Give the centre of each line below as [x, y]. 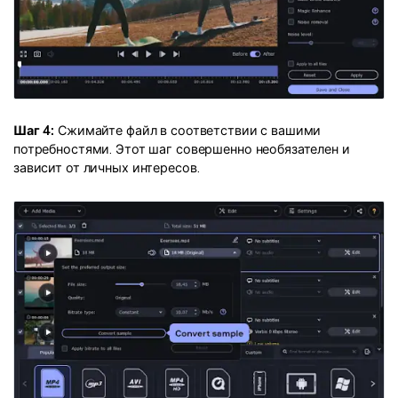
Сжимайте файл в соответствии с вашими [188, 131]
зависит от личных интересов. [107, 168]
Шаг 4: [34, 131]
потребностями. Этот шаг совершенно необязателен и [182, 150]
